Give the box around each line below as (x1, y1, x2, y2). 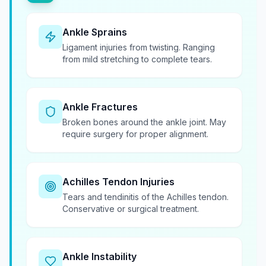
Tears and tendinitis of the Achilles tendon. (62, 192, 229, 202)
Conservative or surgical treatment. (62, 204, 199, 214)
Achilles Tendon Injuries (62, 176, 175, 188)
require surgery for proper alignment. (62, 129, 208, 140)
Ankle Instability (62, 251, 137, 263)
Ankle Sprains (62, 26, 127, 39)
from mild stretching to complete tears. (62, 54, 212, 65)
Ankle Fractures (62, 101, 138, 113)
